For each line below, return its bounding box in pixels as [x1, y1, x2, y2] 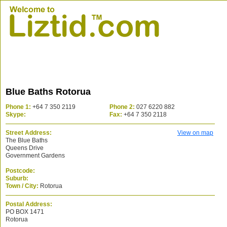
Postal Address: [6, 201, 52, 208]
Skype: [6, 111, 26, 118]
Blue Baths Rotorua [6, 87, 91, 97]
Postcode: [6, 167, 35, 174]
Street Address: [6, 129, 52, 136]
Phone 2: [109, 103, 135, 110]
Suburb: [6, 175, 28, 182]
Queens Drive [6, 144, 44, 152]
